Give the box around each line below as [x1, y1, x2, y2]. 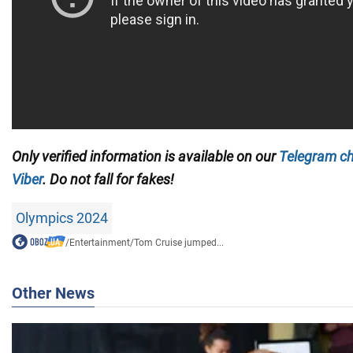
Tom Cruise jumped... [133, 237, 224, 249]
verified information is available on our [42, 148, 279, 165]
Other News [12, 284, 95, 303]
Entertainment [69, 237, 130, 249]
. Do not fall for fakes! [43, 171, 174, 188]
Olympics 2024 [16, 210, 108, 227]
